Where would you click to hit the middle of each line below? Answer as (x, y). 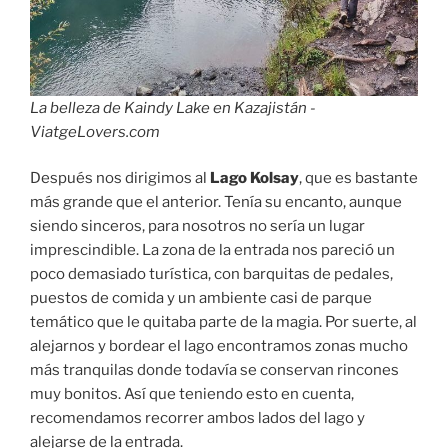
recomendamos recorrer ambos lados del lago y (197, 418)
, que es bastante (358, 178)
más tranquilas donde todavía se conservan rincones (214, 370)
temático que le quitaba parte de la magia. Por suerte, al (223, 322)
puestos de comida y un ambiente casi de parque (201, 298)
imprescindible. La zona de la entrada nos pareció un (212, 250)
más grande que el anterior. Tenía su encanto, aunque (216, 202)
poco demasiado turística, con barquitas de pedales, (211, 274)
